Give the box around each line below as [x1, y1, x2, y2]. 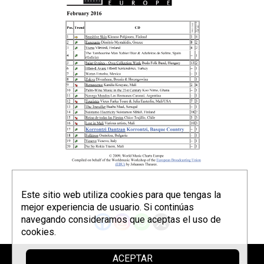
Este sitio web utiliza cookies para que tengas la [21, 189, 221, 200]
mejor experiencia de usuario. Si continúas [21, 202, 194, 213]
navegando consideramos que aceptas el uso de [21, 214, 221, 225]
